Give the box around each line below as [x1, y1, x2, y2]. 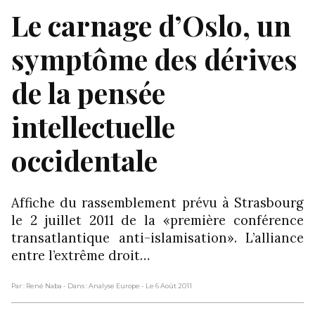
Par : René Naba [11, 281, 62, 290]
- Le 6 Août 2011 [141, 281, 192, 290]
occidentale [11, 141, 157, 179]
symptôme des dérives [11, 39, 297, 77]
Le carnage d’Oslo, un [11, 6, 291, 44]
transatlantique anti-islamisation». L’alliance [11, 229, 304, 246]
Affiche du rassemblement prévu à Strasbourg [11, 193, 304, 211]
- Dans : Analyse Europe [63, 281, 141, 290]
